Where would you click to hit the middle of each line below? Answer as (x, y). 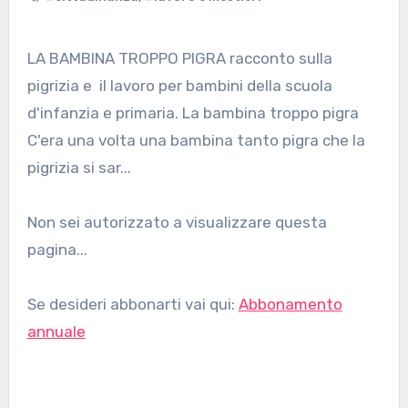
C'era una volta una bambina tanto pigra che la (196, 141)
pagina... (57, 250)
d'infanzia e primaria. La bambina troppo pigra (193, 113)
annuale (56, 332)
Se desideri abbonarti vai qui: (133, 305)
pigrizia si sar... (79, 168)
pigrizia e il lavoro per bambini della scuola (179, 86)
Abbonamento (290, 305)
